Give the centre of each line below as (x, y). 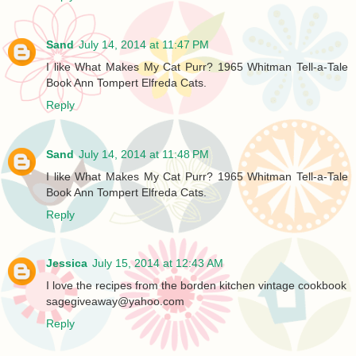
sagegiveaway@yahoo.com (115, 302)
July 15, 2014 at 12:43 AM (158, 263)
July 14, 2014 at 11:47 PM (144, 44)
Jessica (67, 263)
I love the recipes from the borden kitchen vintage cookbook (196, 286)
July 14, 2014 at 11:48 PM (144, 154)
